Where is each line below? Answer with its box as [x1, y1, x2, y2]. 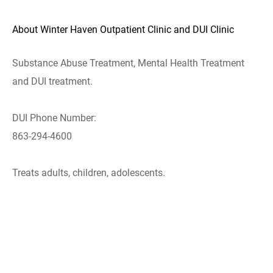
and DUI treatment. [12, 76, 93, 87]
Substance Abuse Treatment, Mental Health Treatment [12, 57, 244, 69]
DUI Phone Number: [12, 112, 96, 124]
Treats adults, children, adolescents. [12, 167, 165, 179]
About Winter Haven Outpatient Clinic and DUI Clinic [12, 24, 234, 35]
